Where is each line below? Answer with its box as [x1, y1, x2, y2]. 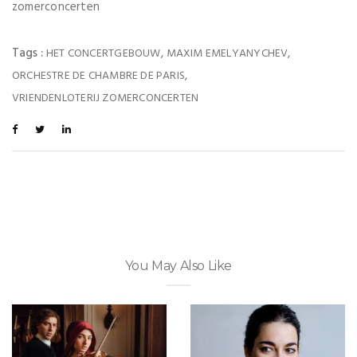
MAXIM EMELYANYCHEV [166, 44, 288, 63]
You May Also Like [124, 257, 233, 273]
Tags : [12, 43, 46, 63]
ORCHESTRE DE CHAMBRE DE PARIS [12, 66, 186, 85]
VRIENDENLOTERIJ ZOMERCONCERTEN [12, 88, 199, 108]
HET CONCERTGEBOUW [46, 44, 161, 63]
